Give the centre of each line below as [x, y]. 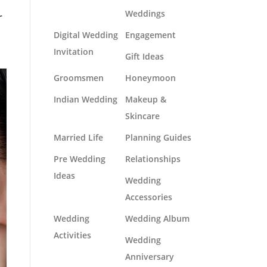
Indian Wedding [86, 99]
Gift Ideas [145, 56]
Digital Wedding [86, 35]
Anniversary [150, 257]
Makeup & [146, 99]
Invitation [74, 52]
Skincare [142, 116]
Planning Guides [158, 137]
